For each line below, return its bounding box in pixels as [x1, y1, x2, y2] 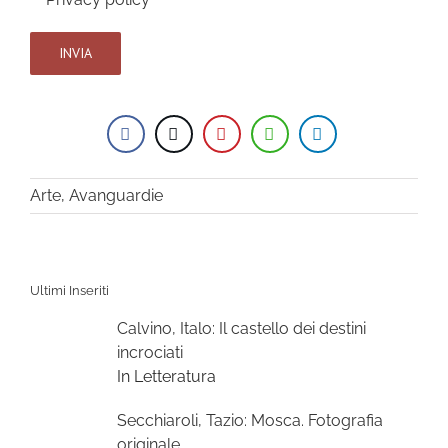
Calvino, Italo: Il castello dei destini [117, 319, 366, 339]
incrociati [117, 343, 183, 363]
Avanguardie [69, 185, 163, 205]
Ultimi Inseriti [30, 283, 109, 299]
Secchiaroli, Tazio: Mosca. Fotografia [117, 411, 383, 431]
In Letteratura [117, 367, 216, 387]
